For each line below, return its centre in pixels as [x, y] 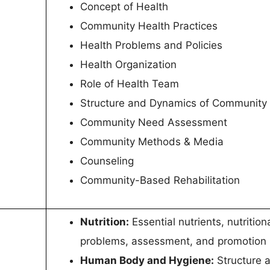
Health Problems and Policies [151, 46]
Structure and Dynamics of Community [174, 103]
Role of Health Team [130, 84]
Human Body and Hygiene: [147, 261]
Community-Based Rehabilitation [160, 181]
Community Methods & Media [152, 142]
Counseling [107, 161]
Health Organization [128, 65]
